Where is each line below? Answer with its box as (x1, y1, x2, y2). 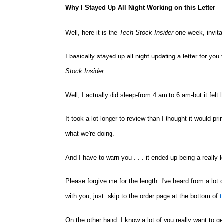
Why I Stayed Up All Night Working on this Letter (65, 4, 215, 11)
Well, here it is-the (65, 29, 119, 36)
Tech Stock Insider (119, 29, 173, 36)
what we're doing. (65, 130, 114, 137)
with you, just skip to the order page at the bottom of (65, 192, 220, 200)
